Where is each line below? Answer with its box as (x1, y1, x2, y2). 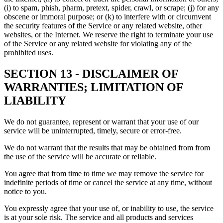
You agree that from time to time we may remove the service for (4, 169, 204, 178)
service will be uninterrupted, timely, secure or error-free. (4, 126, 182, 135)
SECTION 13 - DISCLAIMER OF (4, 67, 178, 81)
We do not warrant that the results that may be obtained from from (4, 143, 210, 152)
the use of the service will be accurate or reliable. (4, 152, 156, 161)
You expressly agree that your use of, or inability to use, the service (4, 204, 214, 213)
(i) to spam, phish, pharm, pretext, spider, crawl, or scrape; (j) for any (4, 3, 219, 12)
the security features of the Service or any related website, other (4, 21, 202, 30)
